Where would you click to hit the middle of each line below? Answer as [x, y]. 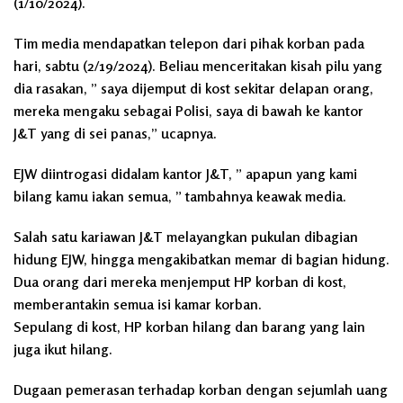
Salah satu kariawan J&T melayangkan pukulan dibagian [186, 237]
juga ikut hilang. [63, 349]
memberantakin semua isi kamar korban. [138, 304]
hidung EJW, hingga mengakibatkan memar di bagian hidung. [201, 259]
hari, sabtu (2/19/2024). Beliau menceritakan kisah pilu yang [198, 66]
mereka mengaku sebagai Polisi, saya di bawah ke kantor [188, 111]
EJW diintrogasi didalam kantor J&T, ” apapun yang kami [185, 174]
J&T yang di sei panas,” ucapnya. [115, 133]
